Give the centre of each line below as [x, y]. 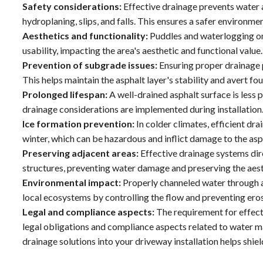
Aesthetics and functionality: [85, 35]
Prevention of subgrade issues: [90, 65]
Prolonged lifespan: [65, 94]
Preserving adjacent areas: [80, 153]
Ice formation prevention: [78, 123]
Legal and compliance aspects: [88, 211]
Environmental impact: [71, 182]
